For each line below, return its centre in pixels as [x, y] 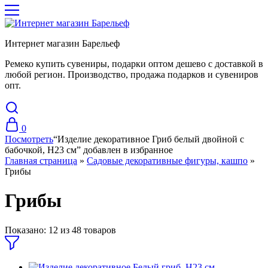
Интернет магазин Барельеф [62, 43]
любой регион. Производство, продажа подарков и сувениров [132, 74]
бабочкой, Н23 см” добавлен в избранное [89, 150]
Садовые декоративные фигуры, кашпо [167, 161]
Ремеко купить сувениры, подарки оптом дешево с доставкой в [134, 64]
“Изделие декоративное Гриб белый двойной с [149, 139]
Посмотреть [29, 139]
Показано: [25, 230]
